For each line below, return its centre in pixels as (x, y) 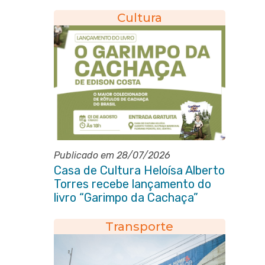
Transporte (140, 227)
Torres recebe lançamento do (132, 184)
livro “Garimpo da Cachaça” (126, 198)
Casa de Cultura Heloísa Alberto (139, 170)
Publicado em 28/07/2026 (112, 155)
